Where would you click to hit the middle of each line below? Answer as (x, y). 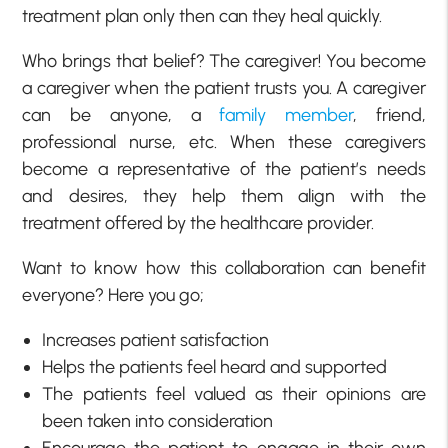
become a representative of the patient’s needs (224, 168)
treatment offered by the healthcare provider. (200, 222)
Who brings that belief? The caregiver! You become (224, 60)
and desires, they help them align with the (224, 195)
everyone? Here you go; (113, 294)
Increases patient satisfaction (158, 339)
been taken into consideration (158, 420)
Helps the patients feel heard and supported (215, 366)
